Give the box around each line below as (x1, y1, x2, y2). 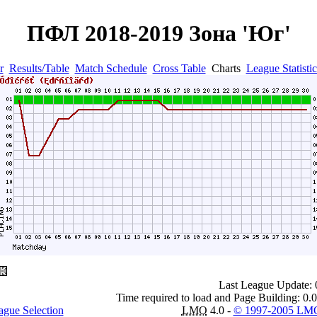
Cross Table (152, 62, 206, 74)
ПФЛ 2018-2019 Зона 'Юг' (26, 21, 291, 47)
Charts (205, 62, 246, 74)
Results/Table (8, 62, 69, 74)
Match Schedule (74, 62, 147, 74)
